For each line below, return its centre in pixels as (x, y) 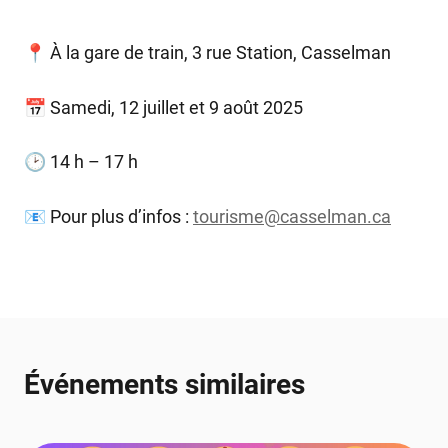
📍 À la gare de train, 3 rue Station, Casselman (207, 52)
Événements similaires (164, 385)
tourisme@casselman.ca (292, 217)
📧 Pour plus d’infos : (108, 217)
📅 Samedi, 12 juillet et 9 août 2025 (163, 107)
